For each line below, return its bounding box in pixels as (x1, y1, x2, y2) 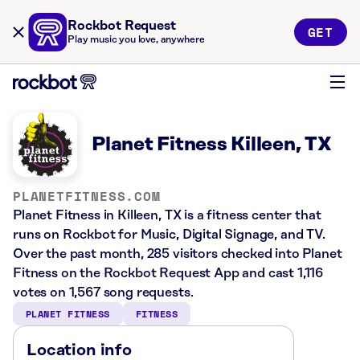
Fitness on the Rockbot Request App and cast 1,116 (13, 266, 324, 280)
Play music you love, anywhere (67, 35, 205, 45)
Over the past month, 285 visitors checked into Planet (13, 247, 342, 261)
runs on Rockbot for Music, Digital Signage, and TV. (13, 227, 325, 242)
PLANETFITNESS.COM (13, 186, 161, 206)
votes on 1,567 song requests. (13, 285, 194, 300)
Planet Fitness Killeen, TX (92, 134, 332, 155)
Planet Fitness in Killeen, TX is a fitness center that (13, 208, 321, 223)
